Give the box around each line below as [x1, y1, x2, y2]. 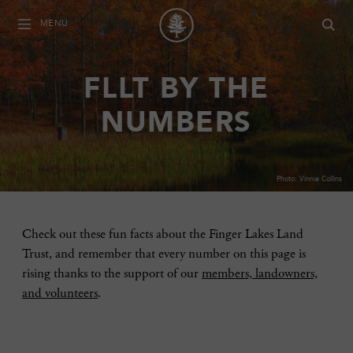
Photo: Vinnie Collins [277, 174, 342, 184]
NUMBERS [100, 110, 253, 139]
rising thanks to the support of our [22, 266, 202, 283]
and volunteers [22, 285, 98, 303]
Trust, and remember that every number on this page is [22, 246, 306, 263]
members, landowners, [202, 266, 318, 283]
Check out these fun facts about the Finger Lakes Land [22, 226, 303, 243]
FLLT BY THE [84, 76, 269, 106]
